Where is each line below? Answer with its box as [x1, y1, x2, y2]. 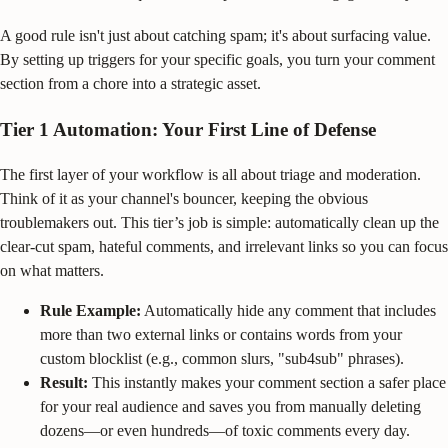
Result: [40, 373, 88, 391]
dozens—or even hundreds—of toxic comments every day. [40, 421, 410, 439]
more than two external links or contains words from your [40, 325, 402, 343]
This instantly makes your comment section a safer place [88, 373, 446, 391]
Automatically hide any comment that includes [141, 301, 436, 319]
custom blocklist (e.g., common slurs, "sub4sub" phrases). [40, 349, 404, 367]
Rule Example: [40, 301, 141, 319]
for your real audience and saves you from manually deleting [40, 397, 421, 415]
